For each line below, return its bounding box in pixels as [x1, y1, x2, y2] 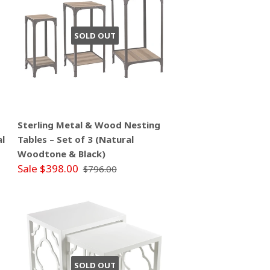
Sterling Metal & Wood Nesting [17, 119, 160, 131]
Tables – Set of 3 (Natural [17, 133, 134, 146]
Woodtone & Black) [17, 148, 105, 160]
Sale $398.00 [17, 162, 78, 176]
